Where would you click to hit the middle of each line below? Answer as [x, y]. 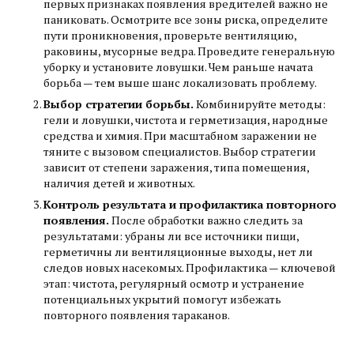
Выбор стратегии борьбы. [120, 104]
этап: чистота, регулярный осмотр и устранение [174, 284]
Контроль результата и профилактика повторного [190, 205]
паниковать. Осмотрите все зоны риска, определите [186, 20]
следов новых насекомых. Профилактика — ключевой [190, 268]
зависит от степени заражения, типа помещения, [176, 168]
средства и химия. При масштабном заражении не [180, 136]
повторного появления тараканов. [137, 315]
